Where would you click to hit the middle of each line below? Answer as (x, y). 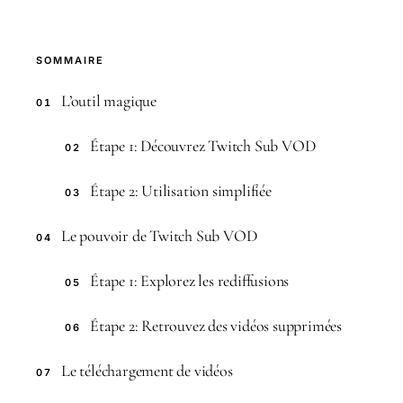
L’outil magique (109, 101)
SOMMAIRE (70, 60)
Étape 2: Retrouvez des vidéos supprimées (216, 326)
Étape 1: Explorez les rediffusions (190, 281)
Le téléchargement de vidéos (147, 371)
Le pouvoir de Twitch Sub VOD (159, 236)
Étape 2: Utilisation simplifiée (181, 191)
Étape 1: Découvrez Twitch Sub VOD (203, 146)
